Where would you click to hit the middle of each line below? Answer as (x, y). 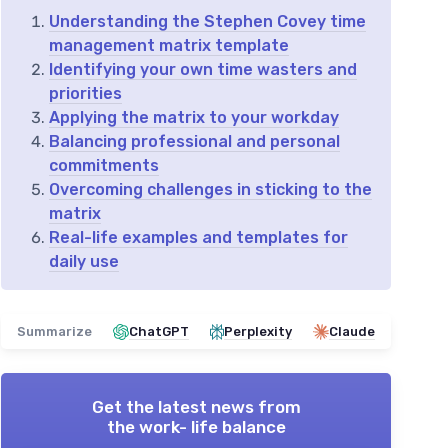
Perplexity (258, 332)
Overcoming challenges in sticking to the (210, 190)
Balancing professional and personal (194, 142)
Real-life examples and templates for (198, 238)
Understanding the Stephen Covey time (207, 22)
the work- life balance (196, 427)
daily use (84, 262)
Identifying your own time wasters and (203, 70)
